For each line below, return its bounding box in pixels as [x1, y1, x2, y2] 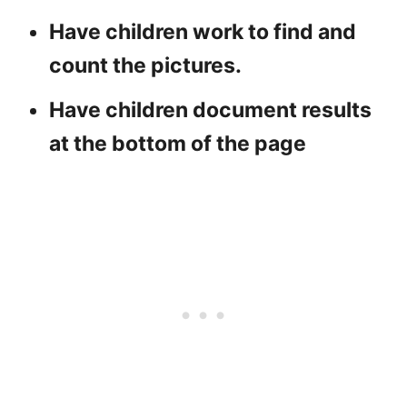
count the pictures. [49, 53, 242, 79]
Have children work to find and [49, 19, 356, 45]
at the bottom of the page [49, 131, 306, 157]
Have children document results [49, 97, 372, 124]
